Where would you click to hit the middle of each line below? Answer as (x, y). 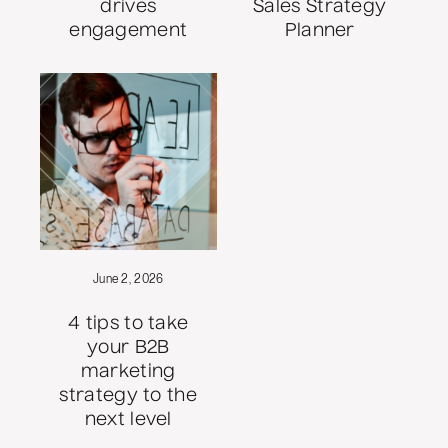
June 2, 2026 (128, 278)
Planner (319, 31)
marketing (128, 371)
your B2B (128, 347)
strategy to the (128, 395)
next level (128, 419)
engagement (128, 31)
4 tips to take (128, 323)
